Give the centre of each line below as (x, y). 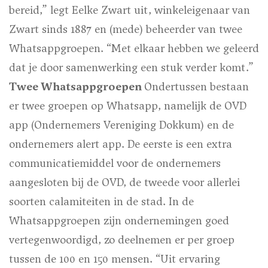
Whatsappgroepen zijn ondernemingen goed (119, 221)
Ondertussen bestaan (197, 87)
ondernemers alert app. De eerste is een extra (121, 144)
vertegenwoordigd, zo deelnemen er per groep (122, 240)
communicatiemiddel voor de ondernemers (115, 163)
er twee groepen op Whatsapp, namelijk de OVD (128, 106)
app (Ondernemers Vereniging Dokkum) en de (121, 125)
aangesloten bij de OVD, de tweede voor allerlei (124, 182)
